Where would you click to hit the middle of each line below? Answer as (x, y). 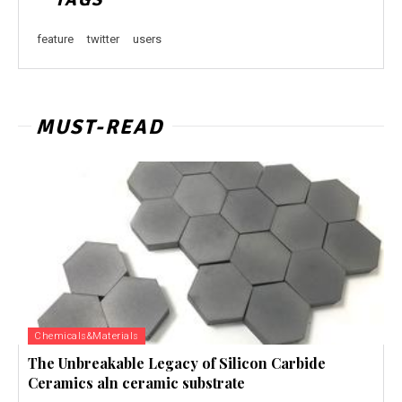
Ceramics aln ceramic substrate (136, 383)
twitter (103, 39)
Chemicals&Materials (87, 336)
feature (55, 39)
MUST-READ (100, 127)
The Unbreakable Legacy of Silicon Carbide (177, 363)
